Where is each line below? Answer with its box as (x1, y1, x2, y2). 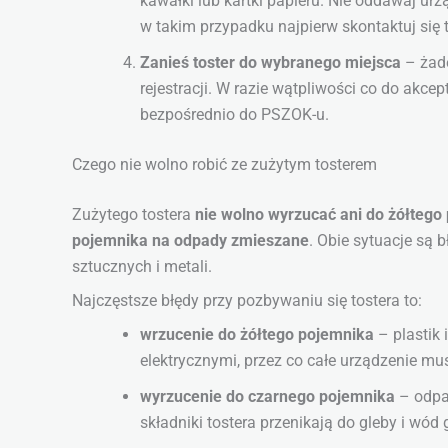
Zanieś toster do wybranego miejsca (140, 53, 401, 73)
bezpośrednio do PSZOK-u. (140, 105, 329, 125)
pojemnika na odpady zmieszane (72, 231, 309, 251)
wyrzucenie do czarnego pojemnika (140, 387, 395, 407)
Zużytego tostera (72, 205, 195, 225)
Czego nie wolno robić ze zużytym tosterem (72, 155, 377, 175)
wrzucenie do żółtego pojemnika (140, 325, 374, 345)
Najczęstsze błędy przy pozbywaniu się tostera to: (72, 291, 422, 311)
